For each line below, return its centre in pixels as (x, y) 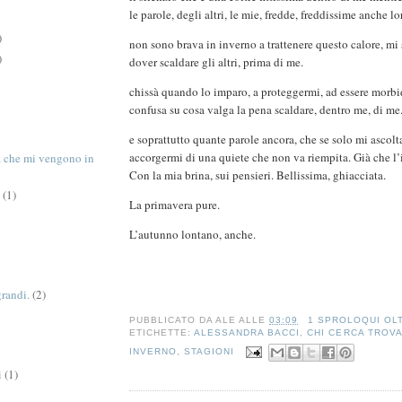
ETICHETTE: (162, 333)
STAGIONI (210, 352)
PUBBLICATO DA (173, 320)
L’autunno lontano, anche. (192, 235)
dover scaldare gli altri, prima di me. (216, 62)
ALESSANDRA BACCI (247, 333)
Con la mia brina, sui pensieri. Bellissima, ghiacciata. (259, 175)
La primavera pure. (176, 205)
